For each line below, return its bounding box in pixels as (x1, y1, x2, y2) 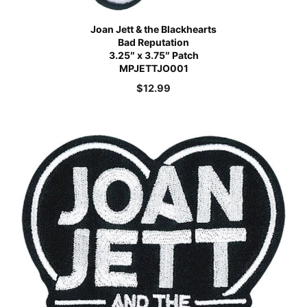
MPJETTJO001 (119, 62, 188, 75)
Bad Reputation (118, 36, 189, 49)
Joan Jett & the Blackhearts (90, 23, 217, 36)
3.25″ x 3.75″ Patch (108, 49, 199, 62)
